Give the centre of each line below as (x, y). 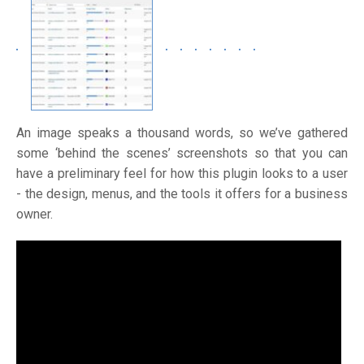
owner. (35, 214)
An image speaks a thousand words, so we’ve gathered (182, 133)
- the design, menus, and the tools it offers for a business (182, 194)
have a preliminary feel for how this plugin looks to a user (182, 174)
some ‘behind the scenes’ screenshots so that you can (182, 154)
